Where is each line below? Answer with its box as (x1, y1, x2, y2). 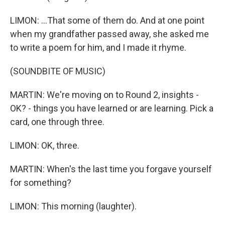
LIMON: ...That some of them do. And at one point (10, 15, 204, 26)
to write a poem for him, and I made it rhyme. (10, 42, 186, 53)
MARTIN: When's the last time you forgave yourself (10, 164, 212, 174)
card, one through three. (10, 117, 104, 127)
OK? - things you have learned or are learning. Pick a (10, 103, 213, 114)
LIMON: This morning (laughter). (10, 201, 137, 211)
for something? (10, 177, 71, 188)
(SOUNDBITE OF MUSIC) (10, 66, 105, 76)
